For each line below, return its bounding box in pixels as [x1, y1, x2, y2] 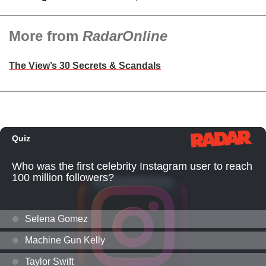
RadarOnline [83, 28, 167, 45]
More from [9, 28, 83, 45]
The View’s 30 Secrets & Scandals [9, 61, 161, 71]
